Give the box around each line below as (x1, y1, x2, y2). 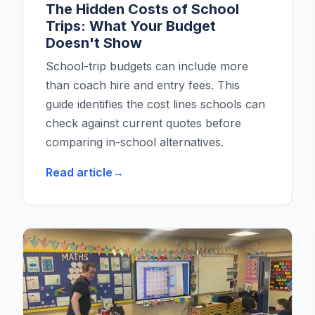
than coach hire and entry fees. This (46, 78, 240, 93)
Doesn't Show (46, 34, 142, 52)
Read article (46, 165, 112, 180)
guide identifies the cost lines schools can (46, 97, 265, 112)
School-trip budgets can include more (46, 59, 248, 74)
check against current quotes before (46, 116, 241, 131)
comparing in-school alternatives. (46, 135, 224, 150)
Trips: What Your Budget (46, 18, 216, 35)
